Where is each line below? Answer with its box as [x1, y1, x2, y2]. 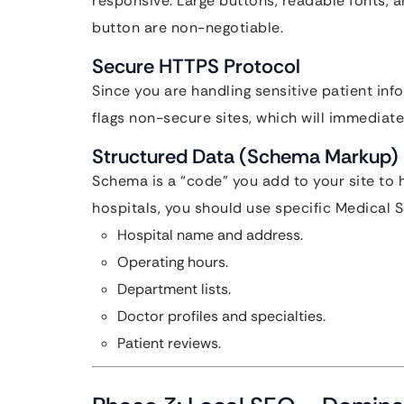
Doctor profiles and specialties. [117, 307, 326, 326]
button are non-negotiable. [92, 18, 283, 37]
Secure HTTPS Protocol [92, 53, 300, 79]
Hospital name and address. [117, 225, 303, 244]
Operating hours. [117, 252, 228, 271]
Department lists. [117, 280, 231, 298]
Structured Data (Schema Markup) [92, 143, 399, 170]
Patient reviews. [117, 334, 221, 353]
